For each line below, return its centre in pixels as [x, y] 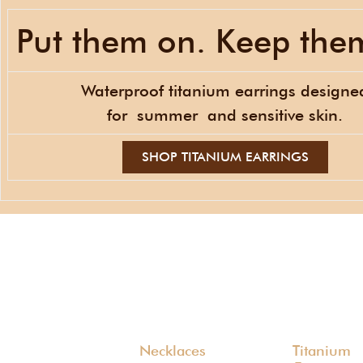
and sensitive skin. [275, 115]
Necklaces [173, 350]
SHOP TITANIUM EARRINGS [225, 157]
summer [172, 115]
